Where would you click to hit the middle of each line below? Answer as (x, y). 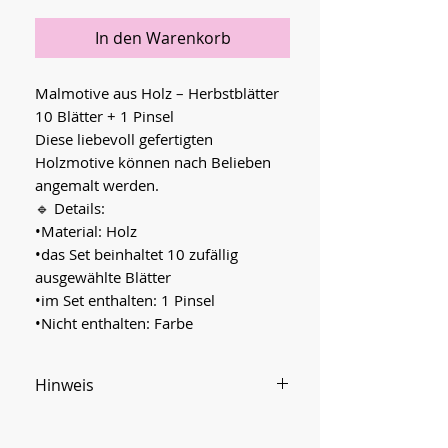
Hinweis (64, 384)
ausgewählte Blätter (103, 276)
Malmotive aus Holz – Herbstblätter (157, 92)
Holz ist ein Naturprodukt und (147, 422)
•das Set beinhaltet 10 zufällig (136, 253)
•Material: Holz (86, 230)
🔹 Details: (70, 207)
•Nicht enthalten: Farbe (114, 322)
